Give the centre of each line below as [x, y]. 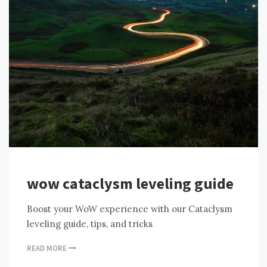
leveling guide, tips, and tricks [90, 224]
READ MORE [48, 249]
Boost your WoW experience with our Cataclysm [130, 209]
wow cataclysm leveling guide [130, 184]
